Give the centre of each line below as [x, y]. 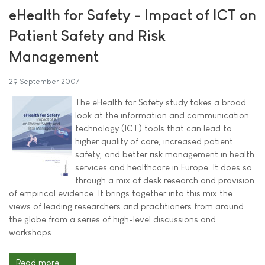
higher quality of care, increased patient [154, 141]
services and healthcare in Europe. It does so [164, 167]
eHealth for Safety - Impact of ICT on [132, 15]
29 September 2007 [44, 82]
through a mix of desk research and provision [165, 180]
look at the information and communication [162, 115]
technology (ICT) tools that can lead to [153, 128]
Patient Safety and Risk [87, 36]
